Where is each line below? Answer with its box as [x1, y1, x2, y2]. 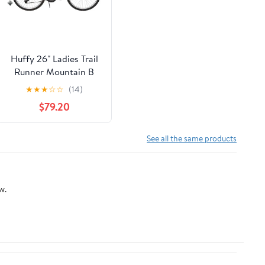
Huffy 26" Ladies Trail [10, 51, 98, 65]
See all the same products [147, 132, 237, 144]
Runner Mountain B [14, 64, 95, 78]
